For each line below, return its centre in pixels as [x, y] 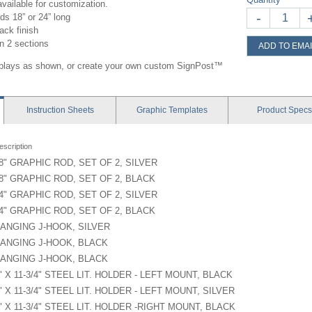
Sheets [80, 110]
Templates [188, 110]
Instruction [47, 110]
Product [272, 110]
